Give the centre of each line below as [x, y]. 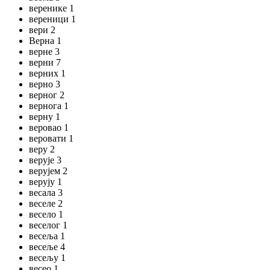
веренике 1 [52, 8]
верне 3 [44, 52]
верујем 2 [48, 171]
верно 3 [45, 84]
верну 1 [45, 117]
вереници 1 [52, 19]
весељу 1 [47, 258]
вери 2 [42, 30]
